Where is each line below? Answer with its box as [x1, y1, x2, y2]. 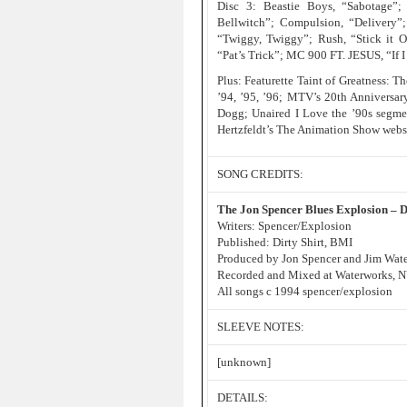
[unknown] [217, 355, 271, 369]
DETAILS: [217, 391, 268, 404]
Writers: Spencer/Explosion [217, 219, 352, 233]
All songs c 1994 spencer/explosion [217, 284, 392, 298]
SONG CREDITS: [217, 167, 303, 181]
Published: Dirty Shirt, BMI [217, 235, 352, 249]
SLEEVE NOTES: [217, 320, 304, 333]
